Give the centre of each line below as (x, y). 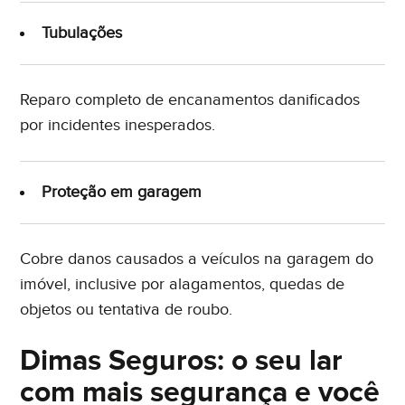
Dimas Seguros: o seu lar (182, 362)
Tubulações (82, 33)
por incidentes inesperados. (118, 126)
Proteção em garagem (122, 193)
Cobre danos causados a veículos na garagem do (197, 259)
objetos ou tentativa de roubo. (127, 310)
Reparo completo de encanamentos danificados (190, 100)
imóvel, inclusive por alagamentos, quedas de (183, 285)
